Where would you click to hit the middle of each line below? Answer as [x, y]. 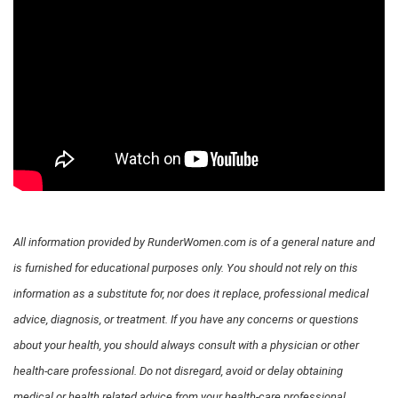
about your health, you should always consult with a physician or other [186, 346]
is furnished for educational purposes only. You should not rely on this [186, 268]
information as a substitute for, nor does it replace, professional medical [191, 294]
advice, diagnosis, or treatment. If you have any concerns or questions [186, 320]
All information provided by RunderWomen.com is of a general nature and [194, 243]
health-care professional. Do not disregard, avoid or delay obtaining [178, 371]
